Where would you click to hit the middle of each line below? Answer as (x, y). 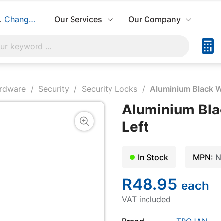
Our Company (155, 19)
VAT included (146, 199)
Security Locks (110, 89)
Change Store (30, 19)
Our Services (78, 19)
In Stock (153, 157)
